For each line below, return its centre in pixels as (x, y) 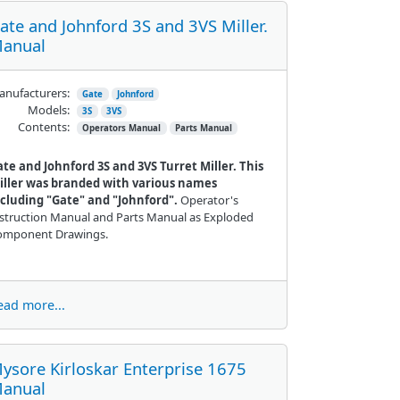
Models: (48, 109)
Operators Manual (122, 128)
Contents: (43, 126)
